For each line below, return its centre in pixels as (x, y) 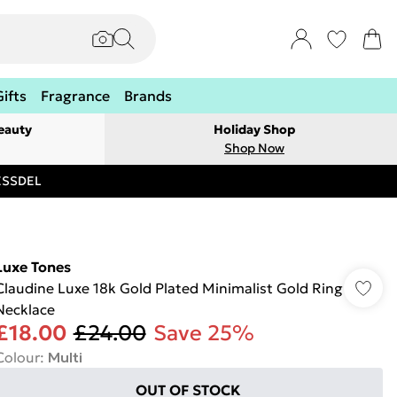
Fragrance (75, 96)
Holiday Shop (254, 129)
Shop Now (254, 148)
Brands (148, 96)
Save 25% (203, 333)
